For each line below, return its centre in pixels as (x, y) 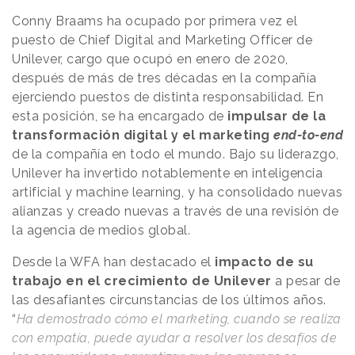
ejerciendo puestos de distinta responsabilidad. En (168, 97)
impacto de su (264, 261)
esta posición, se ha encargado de (118, 116)
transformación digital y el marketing (143, 135)
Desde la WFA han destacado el (113, 261)
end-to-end (308, 135)
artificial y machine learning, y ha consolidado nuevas (177, 192)
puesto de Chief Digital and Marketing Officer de (162, 40)
